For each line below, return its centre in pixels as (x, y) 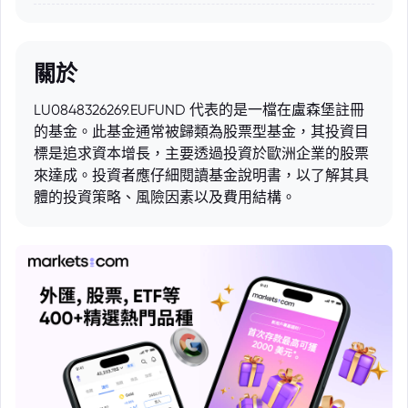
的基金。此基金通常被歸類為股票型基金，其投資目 (201, 132)
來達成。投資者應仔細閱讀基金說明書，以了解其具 (201, 175)
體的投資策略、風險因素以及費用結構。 (165, 197)
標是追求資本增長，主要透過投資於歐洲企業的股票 (201, 153)
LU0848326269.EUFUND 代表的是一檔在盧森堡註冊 (199, 110)
